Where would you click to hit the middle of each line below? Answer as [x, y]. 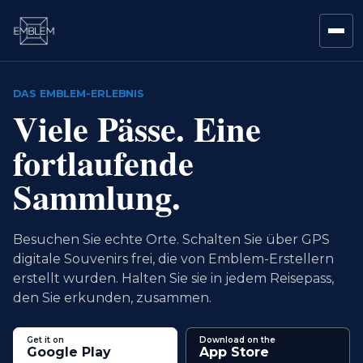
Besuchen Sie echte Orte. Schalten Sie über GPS [171, 239]
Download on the [237, 340]
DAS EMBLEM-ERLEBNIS [79, 94]
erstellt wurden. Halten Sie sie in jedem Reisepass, [173, 278]
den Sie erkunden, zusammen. [112, 298]
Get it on [45, 340]
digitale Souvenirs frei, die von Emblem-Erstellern [173, 259]
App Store [234, 352]
